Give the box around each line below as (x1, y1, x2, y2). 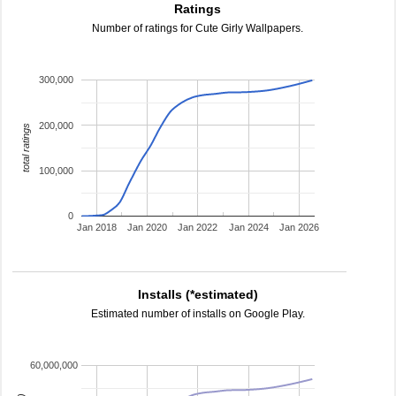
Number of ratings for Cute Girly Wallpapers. (92, 22, 304, 34)
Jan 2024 (228, 222, 269, 233)
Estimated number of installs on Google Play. (91, 308, 305, 320)
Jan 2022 (178, 222, 218, 233)
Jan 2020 (126, 222, 167, 233)
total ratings (19, 123, 31, 173)
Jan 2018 (76, 222, 117, 233)
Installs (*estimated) (138, 287, 258, 301)
